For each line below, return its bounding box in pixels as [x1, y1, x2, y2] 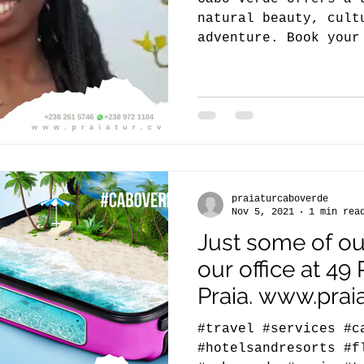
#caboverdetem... [197, 50, 327, 65]
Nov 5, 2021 [232, 206, 294, 218]
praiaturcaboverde [232, 193, 328, 205]
